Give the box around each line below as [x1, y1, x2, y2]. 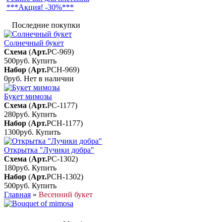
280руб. [4, 110, 32, 118]
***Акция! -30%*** [6, 3, 74, 11]
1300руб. [4, 128, 36, 136]
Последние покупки [12, 21, 80, 29]
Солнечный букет [4, 39, 64, 47]
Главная [4, 190, 31, 199]
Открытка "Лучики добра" [4, 146, 94, 154]
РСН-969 [47, 65, 77, 74]
